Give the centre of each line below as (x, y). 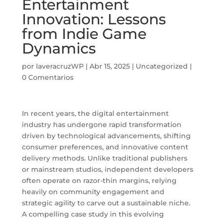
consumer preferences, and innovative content (105, 147)
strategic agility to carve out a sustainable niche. (106, 203)
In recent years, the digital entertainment (95, 113)
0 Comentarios (47, 77)
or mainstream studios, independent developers (107, 169)
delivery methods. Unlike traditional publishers (104, 158)
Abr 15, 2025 (109, 66)
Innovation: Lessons (94, 19)
